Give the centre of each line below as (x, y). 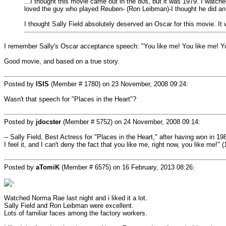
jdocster (48, 122)
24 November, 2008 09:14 (161, 122)
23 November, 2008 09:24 (149, 84)
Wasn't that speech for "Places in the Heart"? (70, 99)
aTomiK (48, 167)
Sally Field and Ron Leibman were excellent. (69, 206)
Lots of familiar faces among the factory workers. (76, 213)
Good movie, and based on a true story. (62, 61)
